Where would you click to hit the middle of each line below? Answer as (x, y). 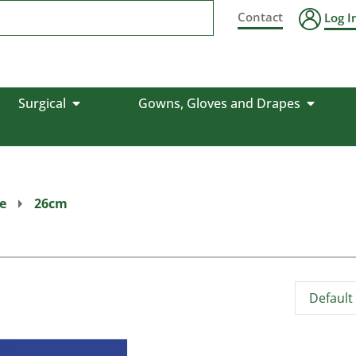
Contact (261, 17)
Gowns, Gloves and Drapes (219, 103)
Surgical (42, 103)
